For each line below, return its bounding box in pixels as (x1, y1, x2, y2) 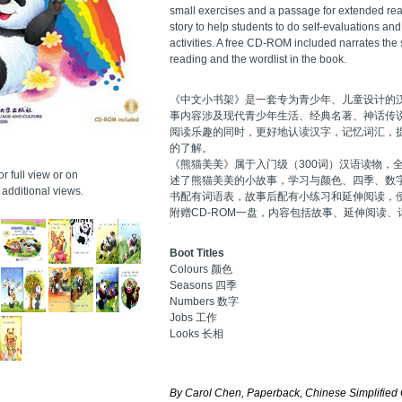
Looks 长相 (170, 327, 223, 340)
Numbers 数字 (170, 294, 239, 308)
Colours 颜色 (170, 262, 232, 275)
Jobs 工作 (170, 310, 217, 324)
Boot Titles (170, 246, 224, 259)
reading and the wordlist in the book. (170, 52, 346, 66)
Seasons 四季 (170, 278, 237, 292)
